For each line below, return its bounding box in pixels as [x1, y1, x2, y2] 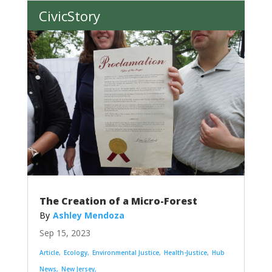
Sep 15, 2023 [39, 227, 90, 239]
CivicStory [38, 7, 100, 25]
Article [39, 248, 59, 257]
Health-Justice [163, 248, 207, 257]
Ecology [63, 248, 87, 257]
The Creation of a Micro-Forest [39, 194, 197, 208]
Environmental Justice [92, 248, 159, 257]
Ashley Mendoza [52, 209, 124, 222]
